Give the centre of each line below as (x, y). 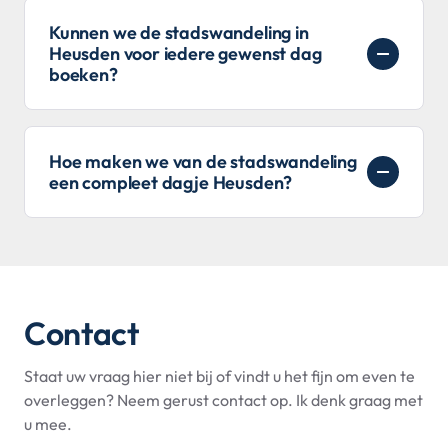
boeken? (83, 75)
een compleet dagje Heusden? (171, 183)
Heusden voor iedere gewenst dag (185, 54)
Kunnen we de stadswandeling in (179, 33)
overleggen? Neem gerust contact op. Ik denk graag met (223, 400)
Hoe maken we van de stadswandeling (203, 162)
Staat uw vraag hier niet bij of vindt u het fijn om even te (219, 376)
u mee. (48, 424)
